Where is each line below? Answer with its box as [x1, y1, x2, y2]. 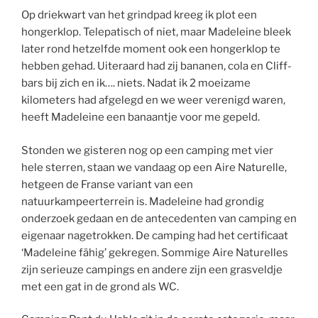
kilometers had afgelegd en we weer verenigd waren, [21, 94, 285, 107]
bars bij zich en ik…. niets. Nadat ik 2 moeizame [21, 77, 251, 90]
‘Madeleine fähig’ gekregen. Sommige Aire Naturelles [21, 246, 288, 259]
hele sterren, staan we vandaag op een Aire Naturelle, [21, 160, 287, 174]
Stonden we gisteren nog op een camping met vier [21, 143, 273, 157]
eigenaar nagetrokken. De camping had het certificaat [21, 229, 288, 242]
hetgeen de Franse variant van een [21, 177, 193, 191]
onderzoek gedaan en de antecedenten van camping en [21, 212, 297, 225]
